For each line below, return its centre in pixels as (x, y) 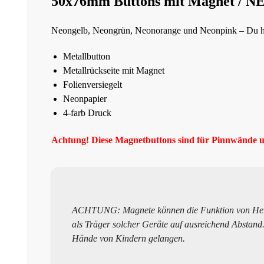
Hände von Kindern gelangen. (128, 239)
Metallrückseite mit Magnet (114, 70)
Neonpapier (85, 98)
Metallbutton (87, 56)
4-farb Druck (87, 113)
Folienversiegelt (93, 84)
